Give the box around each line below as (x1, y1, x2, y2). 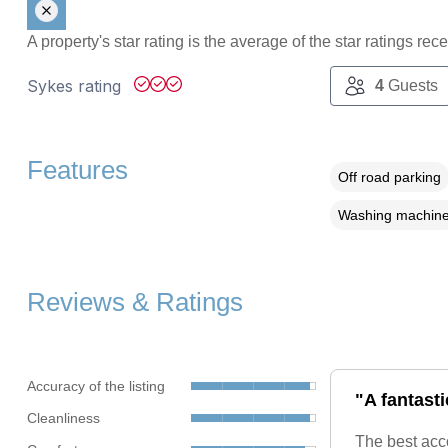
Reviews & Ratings (26, 288, 243, 317)
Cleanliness (26, 409, 100, 426)
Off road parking (337, 169, 441, 186)
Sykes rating (26, 76, 126, 97)
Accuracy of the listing (26, 377, 165, 394)
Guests (383, 77, 438, 95)
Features (26, 156, 128, 185)
